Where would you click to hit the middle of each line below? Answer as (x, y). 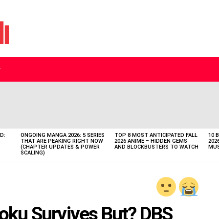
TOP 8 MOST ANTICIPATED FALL (156, 135)
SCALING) (33, 153)
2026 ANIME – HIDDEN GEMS (151, 141)
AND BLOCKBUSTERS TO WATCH (156, 147)
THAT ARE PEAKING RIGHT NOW (62, 141)
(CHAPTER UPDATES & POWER (60, 147)
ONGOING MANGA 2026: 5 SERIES (63, 135)
